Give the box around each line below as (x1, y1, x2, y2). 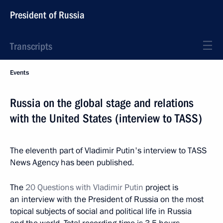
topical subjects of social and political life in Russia (10, 206, 192, 217)
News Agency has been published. (10, 157, 134, 168)
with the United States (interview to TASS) (10, 111, 202, 125)
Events (10, 68, 29, 77)
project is (143, 182, 178, 193)
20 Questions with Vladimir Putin (25, 182, 143, 193)
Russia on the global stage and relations (10, 96, 194, 110)
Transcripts (10, 40, 52, 52)
